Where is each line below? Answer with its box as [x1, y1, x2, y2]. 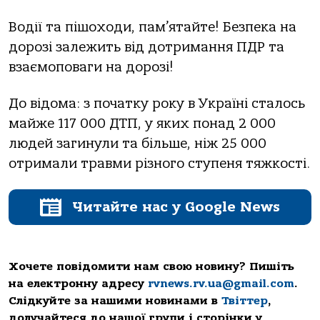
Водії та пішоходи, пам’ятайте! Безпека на [9, 19, 296, 36]
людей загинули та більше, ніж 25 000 [9, 135, 266, 151]
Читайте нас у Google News [72, 198, 280, 215]
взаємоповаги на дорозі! [9, 59, 174, 76]
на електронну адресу [9, 276, 148, 290]
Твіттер [221, 294, 268, 307]
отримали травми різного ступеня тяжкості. [9, 155, 310, 171]
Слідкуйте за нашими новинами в [9, 294, 221, 307]
